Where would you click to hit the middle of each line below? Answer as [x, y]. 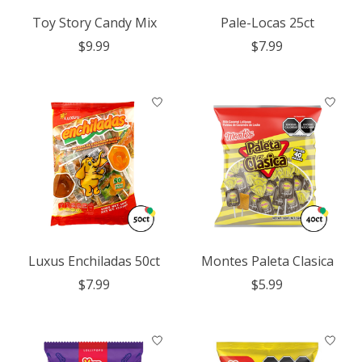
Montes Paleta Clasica [267, 261]
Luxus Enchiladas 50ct [95, 261]
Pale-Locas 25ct [267, 22]
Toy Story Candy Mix [94, 22]
